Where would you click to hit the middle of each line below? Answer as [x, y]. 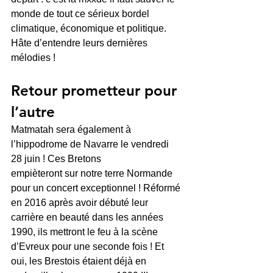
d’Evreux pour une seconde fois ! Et [89, 246]
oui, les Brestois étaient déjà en [80, 261]
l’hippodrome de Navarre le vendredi [91, 144]
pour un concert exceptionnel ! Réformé [97, 188]
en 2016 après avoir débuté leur [81, 203]
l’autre [33, 112]
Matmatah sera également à [72, 129]
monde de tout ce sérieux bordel [81, 14]
